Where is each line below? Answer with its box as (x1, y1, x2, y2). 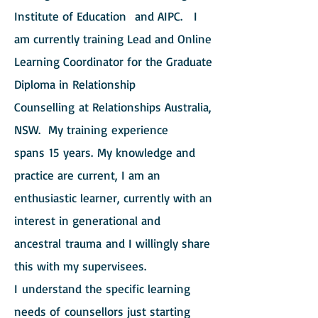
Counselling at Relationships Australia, (14, 99, 212, 114)
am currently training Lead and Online (14, 31, 212, 46)
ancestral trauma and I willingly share (14, 236, 210, 251)
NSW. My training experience (14, 122, 168, 137)
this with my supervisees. (14, 258, 146, 273)
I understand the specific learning (14, 281, 190, 296)
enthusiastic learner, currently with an (14, 190, 212, 205)
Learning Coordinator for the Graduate (14, 54, 212, 69)
